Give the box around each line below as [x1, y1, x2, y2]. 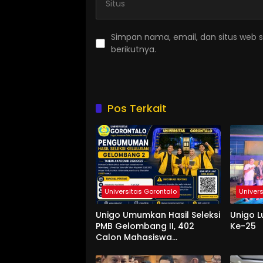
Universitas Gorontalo [104, 186, 177, 196]
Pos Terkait [107, 100, 167, 116]
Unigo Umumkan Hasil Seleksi [96, 208, 220, 221]
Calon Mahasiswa [96, 231, 172, 243]
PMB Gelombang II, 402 [96, 220, 194, 232]
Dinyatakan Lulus [96, 242, 168, 254]
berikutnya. [111, 43, 156, 55]
